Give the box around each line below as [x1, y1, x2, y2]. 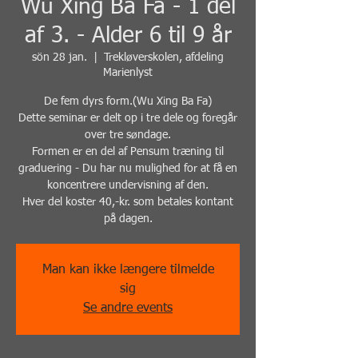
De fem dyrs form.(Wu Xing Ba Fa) [44, 95, 212, 107]
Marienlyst [103, 66, 153, 78]
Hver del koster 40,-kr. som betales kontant [22, 196, 233, 208]
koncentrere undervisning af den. [47, 179, 209, 191]
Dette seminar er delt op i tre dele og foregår [18, 112, 237, 124]
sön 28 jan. [32, 51, 87, 63]
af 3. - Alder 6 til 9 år [24, 24, 232, 47]
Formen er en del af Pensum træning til [32, 145, 224, 157]
